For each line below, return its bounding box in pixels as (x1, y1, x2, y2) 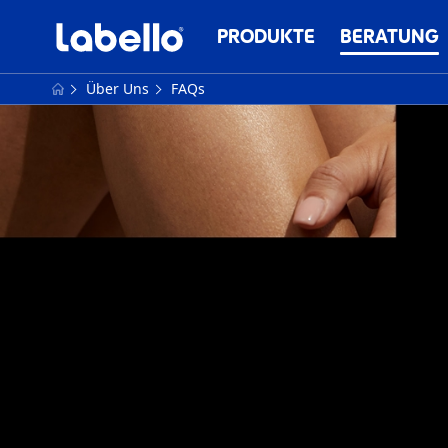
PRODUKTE (217, 25, 315, 48)
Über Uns (86, 79, 153, 98)
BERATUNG (340, 25, 439, 48)
